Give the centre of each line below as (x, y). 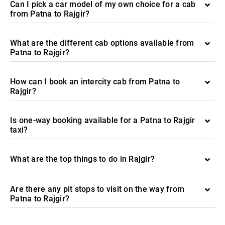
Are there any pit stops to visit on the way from (97, 189)
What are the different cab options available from (102, 43)
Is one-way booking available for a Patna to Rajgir (103, 120)
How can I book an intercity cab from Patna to (95, 82)
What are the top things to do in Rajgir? (82, 159)
